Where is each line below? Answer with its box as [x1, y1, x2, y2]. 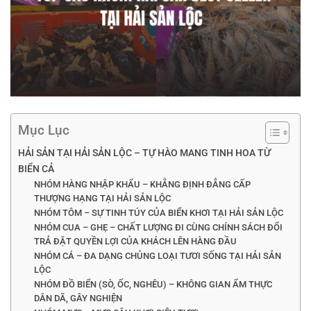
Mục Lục [18, 122, 69, 139]
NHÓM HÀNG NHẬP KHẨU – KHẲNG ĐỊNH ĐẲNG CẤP [33, 179, 251, 190]
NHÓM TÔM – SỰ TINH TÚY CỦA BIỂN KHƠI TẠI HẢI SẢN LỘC [33, 208, 283, 219]
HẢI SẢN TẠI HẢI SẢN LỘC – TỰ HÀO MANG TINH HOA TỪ [18, 147, 271, 160]
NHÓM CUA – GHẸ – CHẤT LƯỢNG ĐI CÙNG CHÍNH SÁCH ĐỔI [33, 222, 283, 233]
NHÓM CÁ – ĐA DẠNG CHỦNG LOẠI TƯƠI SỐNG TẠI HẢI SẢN [33, 251, 281, 262]
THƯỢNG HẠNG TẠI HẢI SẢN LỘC [33, 193, 171, 204]
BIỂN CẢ [18, 163, 54, 176]
